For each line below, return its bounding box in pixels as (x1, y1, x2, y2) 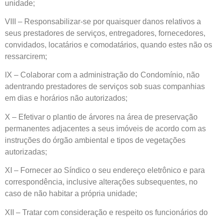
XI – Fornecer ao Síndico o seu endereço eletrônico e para (5, 166, 205, 175)
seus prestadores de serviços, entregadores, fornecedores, (5, 29, 205, 37)
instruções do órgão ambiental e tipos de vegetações (5, 136, 186, 144)
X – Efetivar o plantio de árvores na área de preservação (5, 112, 198, 121)
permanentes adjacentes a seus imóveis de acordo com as (5, 124, 206, 133)
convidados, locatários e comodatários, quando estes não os (5, 40, 212, 49)
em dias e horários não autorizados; (5, 94, 127, 103)
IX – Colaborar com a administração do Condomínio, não (5, 71, 200, 79)
